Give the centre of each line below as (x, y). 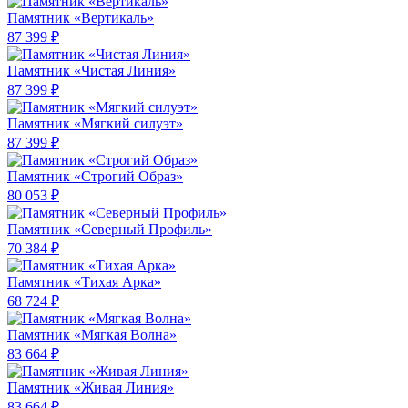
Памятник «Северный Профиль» (110, 229)
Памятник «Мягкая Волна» (92, 335)
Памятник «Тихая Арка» (84, 282)
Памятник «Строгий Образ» (95, 177)
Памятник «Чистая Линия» (92, 71)
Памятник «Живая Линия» (91, 388)
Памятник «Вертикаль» (81, 18)
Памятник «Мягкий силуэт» (95, 124)
